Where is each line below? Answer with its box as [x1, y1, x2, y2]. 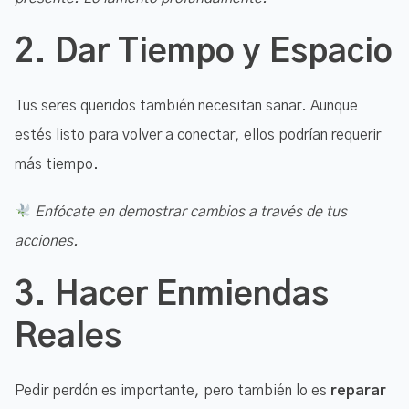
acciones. [15, 233, 79, 248]
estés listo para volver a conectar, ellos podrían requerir [15, 127, 381, 142]
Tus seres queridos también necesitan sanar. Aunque [15, 98, 358, 113]
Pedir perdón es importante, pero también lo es [15, 383, 330, 398]
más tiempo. [15, 156, 99, 172]
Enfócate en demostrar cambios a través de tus [35, 204, 348, 219]
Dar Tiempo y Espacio [55, 35, 393, 68]
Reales [15, 320, 121, 353]
